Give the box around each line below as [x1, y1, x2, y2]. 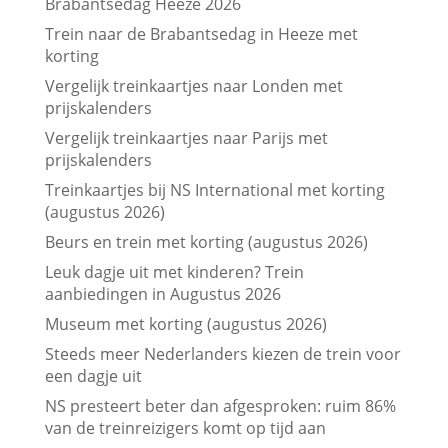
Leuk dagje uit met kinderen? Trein [44, 260, 304, 283]
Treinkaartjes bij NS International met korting [44, 178, 385, 201]
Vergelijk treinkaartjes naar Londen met [44, 74, 343, 97]
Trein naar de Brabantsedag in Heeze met [44, 22, 358, 45]
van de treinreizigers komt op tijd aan [44, 416, 326, 439]
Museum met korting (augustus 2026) [44, 312, 327, 335]
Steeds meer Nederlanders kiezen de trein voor [44, 342, 401, 365]
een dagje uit [44, 364, 142, 387]
